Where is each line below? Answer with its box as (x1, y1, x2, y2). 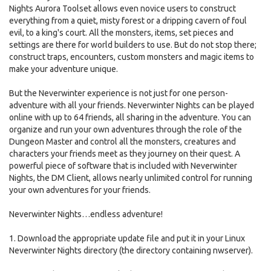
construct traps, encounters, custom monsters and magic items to (9, 52, 254, 62)
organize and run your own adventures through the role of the (9, 125, 242, 134)
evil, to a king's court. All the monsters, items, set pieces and (9, 28, 233, 38)
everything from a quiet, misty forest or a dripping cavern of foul (9, 16, 247, 25)
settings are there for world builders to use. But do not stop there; (9, 40, 256, 50)
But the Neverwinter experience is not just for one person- (9, 88, 228, 98)
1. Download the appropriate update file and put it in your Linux (9, 233, 245, 243)
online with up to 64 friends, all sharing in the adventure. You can (9, 113, 251, 122)
